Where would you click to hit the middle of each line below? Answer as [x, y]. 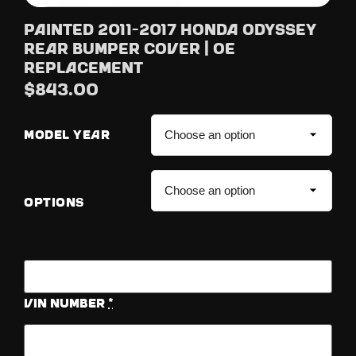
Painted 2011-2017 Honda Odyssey [170, 30]
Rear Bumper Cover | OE [130, 49]
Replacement [83, 68]
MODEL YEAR [67, 136]
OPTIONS [54, 203]
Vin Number [64, 304]
